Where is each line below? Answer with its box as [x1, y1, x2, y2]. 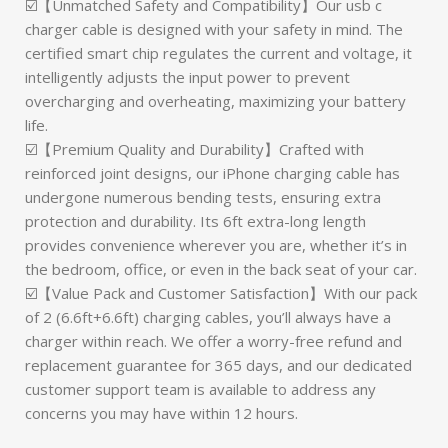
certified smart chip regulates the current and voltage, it [25, 43, 412, 63]
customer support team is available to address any [25, 379, 376, 399]
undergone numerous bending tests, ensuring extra [25, 187, 381, 207]
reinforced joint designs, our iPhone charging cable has [25, 163, 400, 183]
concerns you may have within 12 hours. [25, 403, 298, 423]
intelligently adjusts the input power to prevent [25, 67, 350, 87]
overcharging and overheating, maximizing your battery [25, 91, 406, 111]
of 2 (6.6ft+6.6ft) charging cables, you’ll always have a [25, 307, 391, 327]
